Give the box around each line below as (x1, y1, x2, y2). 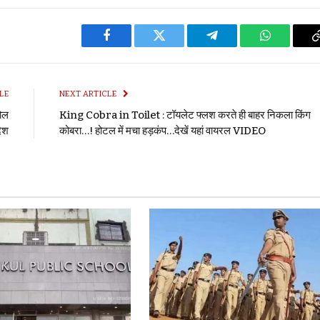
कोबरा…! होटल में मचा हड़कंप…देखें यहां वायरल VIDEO (59, 124, 266, 137)
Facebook (105, 39, 156, 53)
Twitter (158, 39, 196, 53)
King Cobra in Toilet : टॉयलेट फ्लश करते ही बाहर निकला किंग (59, 108, 311, 121)
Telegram (211, 39, 260, 53)
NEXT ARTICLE (59, 89, 119, 99)
